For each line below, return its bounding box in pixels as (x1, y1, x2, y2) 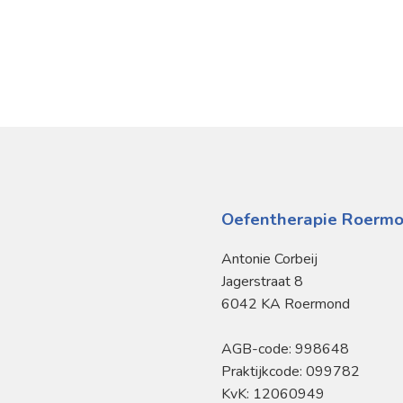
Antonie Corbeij (221, 248, 318, 269)
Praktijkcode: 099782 (221, 361, 360, 381)
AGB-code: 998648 (221, 338, 360, 359)
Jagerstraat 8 (221, 271, 303, 291)
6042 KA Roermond (221, 293, 350, 314)
